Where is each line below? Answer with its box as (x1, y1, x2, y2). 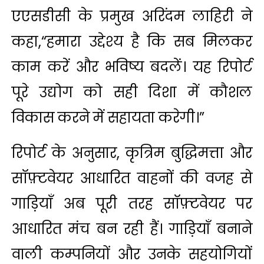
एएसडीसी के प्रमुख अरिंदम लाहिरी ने (12, 6, 252, 27)
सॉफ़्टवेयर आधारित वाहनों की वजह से (12, 169, 252, 189)
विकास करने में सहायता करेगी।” (12, 108, 204, 128)
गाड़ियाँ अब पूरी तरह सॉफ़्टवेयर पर (12, 194, 252, 214)
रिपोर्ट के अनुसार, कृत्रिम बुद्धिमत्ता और (12, 143, 252, 163)
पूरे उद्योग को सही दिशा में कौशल (12, 82, 252, 103)
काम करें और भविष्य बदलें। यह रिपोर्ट (12, 57, 252, 77)
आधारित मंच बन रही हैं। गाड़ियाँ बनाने (12, 219, 252, 239)
